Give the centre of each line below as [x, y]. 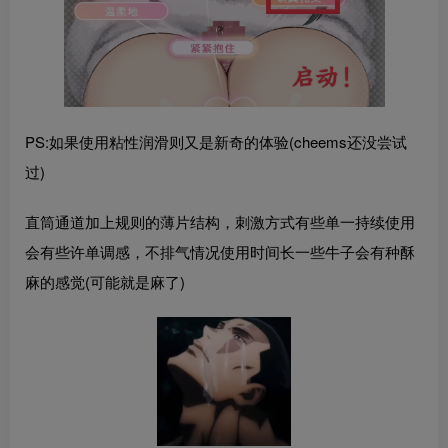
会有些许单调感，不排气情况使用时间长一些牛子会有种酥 [220, 251]
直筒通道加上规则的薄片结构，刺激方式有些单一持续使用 [220, 221]
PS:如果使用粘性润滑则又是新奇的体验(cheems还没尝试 [216, 141]
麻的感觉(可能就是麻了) [105, 281]
